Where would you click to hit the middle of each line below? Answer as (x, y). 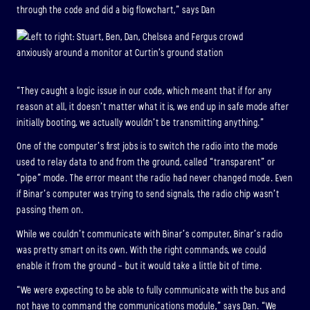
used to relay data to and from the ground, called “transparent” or (146, 163)
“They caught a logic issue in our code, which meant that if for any (144, 91)
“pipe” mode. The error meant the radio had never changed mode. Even (155, 179)
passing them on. (50, 210)
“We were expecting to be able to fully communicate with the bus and (151, 290)
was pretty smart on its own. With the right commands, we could (142, 250)
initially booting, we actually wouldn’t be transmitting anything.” (140, 122)
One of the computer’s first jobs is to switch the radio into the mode (147, 147)
